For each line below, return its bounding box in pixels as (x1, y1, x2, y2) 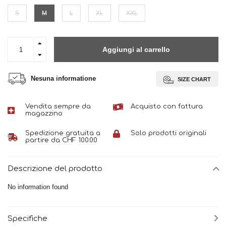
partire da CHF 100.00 (25, 137, 97, 144)
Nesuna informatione (31, 75, 96, 83)
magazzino (25, 110, 63, 118)
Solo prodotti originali (131, 130, 206, 137)
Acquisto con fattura (131, 103, 203, 110)
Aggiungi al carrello (102, 45, 170, 54)
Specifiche (8, 214, 47, 222)
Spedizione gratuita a (25, 130, 100, 137)
